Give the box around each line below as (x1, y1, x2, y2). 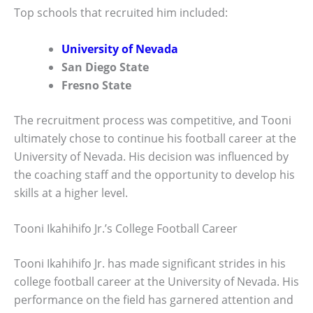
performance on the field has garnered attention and (14, 292, 293, 308)
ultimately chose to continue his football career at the (14, 130, 296, 146)
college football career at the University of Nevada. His (14, 274, 299, 290)
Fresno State (61, 77, 131, 93)
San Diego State (61, 59, 149, 75)
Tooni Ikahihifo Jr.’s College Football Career (14, 221, 238, 237)
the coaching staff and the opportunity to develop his (14, 166, 295, 182)
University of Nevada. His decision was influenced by (14, 148, 289, 164)
